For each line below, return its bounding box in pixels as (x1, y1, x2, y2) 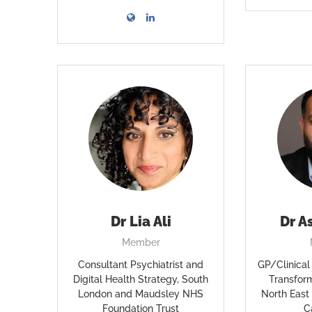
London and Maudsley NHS (78, 288, 204, 299)
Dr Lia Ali (110, 213, 171, 230)
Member (121, 237, 160, 248)
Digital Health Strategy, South (73, 274, 209, 285)
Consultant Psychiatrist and (78, 259, 204, 270)
